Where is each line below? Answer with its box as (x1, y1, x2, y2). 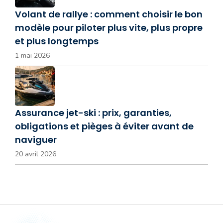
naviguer (15, 133, 57, 146)
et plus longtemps (15, 34, 99, 47)
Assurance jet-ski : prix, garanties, (15, 106, 172, 119)
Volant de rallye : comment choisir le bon (15, 7, 203, 20)
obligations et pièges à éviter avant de (15, 119, 194, 132)
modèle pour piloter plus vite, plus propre (15, 21, 203, 34)
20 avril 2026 (15, 149, 56, 159)
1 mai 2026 (15, 50, 50, 60)
